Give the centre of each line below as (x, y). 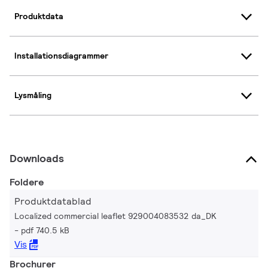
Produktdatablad (53, 201)
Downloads (37, 158)
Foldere (27, 182)
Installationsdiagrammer (61, 56)
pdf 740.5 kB (45, 230)
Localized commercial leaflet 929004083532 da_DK (115, 216)
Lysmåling (33, 95)
